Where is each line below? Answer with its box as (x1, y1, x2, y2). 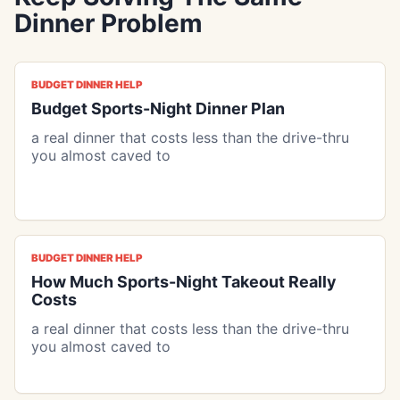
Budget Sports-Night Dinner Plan (31, 99, 285, 118)
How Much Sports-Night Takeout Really (31, 272, 336, 291)
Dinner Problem (14, 8, 203, 38)
